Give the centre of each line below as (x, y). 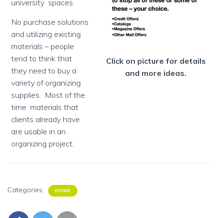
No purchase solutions (50, 22)
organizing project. (43, 144)
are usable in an (38, 131)
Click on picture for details (156, 61)
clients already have (45, 119)
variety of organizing (46, 83)
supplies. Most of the (48, 95)
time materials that (45, 107)
